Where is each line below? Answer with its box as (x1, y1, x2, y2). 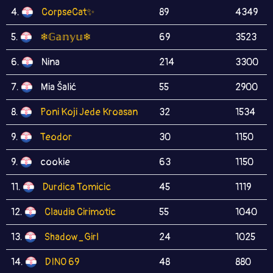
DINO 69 (45, 256, 79, 268)
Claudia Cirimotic (44, 206, 116, 218)
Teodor (40, 131, 72, 143)
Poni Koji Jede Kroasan (40, 106, 138, 118)
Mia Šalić (41, 81, 76, 93)
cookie (40, 156, 70, 168)
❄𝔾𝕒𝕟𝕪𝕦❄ (40, 31, 91, 43)
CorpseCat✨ (41, 6, 94, 18)
